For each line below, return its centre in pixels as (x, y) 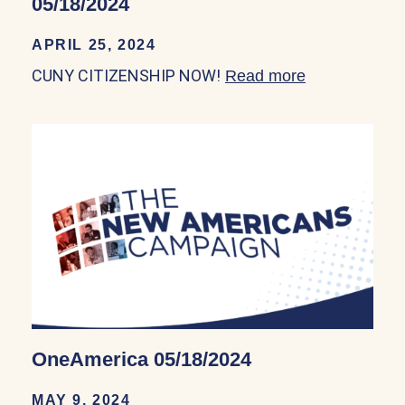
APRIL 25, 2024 (94, 44)
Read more (265, 75)
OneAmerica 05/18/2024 (141, 359)
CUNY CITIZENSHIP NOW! (126, 75)
